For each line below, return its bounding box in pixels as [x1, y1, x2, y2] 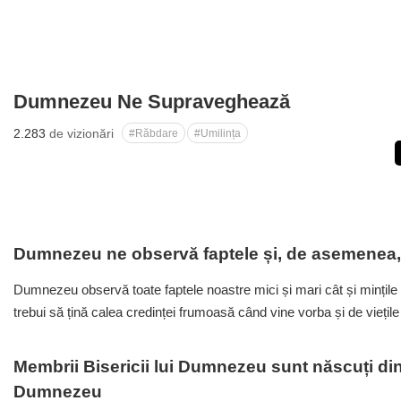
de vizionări [46, 126, 114, 141]
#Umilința [194, 127, 241, 140]
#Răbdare [129, 127, 178, 140]
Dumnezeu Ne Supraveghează [13, 90, 290, 113]
